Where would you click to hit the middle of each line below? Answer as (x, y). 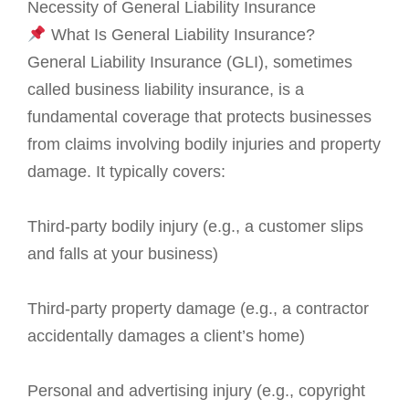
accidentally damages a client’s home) (166, 336)
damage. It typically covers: (126, 172)
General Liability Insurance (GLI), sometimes (190, 63)
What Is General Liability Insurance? (180, 35)
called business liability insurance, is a (166, 90)
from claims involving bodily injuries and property (204, 145)
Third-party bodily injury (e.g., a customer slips (195, 227)
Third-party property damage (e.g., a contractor (198, 309)
